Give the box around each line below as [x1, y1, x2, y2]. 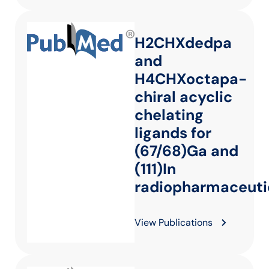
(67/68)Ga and [134, 141, 238, 161]
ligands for [134, 123, 211, 143]
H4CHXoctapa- [134, 69, 247, 89]
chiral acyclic [134, 87, 232, 107]
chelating [134, 105, 204, 125]
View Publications [134, 216, 213, 229]
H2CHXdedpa [134, 33, 232, 53]
